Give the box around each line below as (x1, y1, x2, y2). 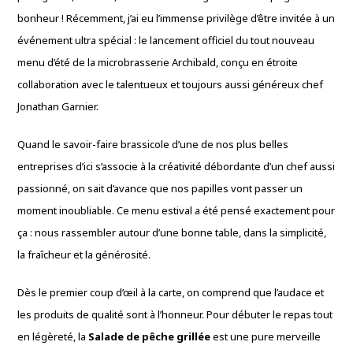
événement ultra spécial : (17, 32, 137, 47)
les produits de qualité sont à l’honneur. (17, 307, 205, 321)
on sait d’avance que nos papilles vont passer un (70, 180, 303, 195)
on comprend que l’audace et (184, 284, 325, 299)
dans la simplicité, (241, 225, 327, 240)
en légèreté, (17, 329, 76, 344)
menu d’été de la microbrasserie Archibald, (17, 54, 219, 69)
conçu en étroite (218, 54, 299, 69)
